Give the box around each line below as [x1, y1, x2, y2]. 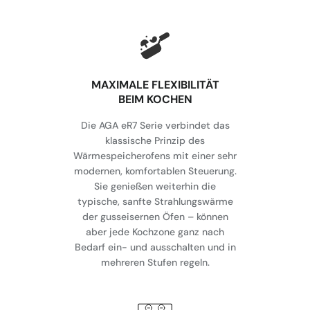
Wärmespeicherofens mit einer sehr [73, 149, 237, 163]
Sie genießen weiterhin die [94, 180, 216, 193]
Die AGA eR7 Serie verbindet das [80, 119, 230, 132]
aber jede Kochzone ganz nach [86, 226, 224, 239]
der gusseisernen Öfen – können [82, 210, 228, 224]
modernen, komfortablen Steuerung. [73, 165, 237, 178]
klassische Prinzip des [105, 134, 205, 147]
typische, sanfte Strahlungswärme [77, 195, 233, 208]
